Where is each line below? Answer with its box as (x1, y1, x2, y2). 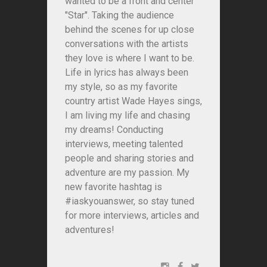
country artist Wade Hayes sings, (65, 95, 202, 107)
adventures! (65, 224, 114, 236)
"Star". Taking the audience (65, 10, 174, 21)
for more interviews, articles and (65, 210, 199, 222)
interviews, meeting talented (65, 138, 183, 150)
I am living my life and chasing (65, 110, 190, 122)
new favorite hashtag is (65, 181, 162, 193)
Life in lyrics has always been (65, 67, 188, 79)
